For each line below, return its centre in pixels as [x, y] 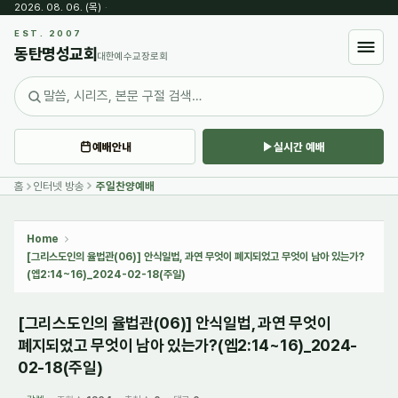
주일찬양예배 [125, 186]
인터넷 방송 [59, 186]
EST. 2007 [48, 33]
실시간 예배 [299, 147]
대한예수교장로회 [132, 56]
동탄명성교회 [56, 54]
